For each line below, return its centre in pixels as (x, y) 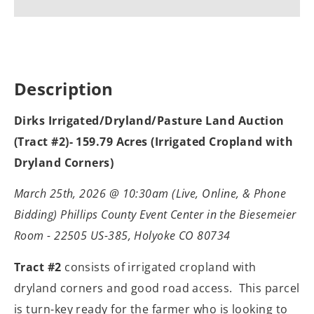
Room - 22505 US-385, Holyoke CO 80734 (122, 236)
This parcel (269, 288)
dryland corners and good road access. (123, 288)
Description (64, 89)
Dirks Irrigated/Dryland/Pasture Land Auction (149, 121)
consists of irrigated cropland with (161, 267)
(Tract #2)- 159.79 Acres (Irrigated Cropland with (154, 142)
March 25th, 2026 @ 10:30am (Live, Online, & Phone (150, 194)
